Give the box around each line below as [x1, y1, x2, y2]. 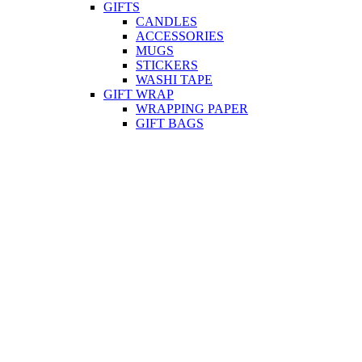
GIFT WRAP [103, 86, 174, 101]
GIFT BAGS [136, 116, 204, 130]
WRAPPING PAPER [136, 101, 248, 116]
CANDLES [136, 14, 197, 28]
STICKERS [136, 57, 198, 72]
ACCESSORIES [136, 28, 224, 43]
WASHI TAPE [136, 72, 213, 86]
